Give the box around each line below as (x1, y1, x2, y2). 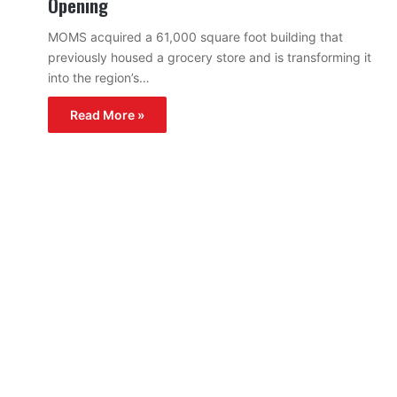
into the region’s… (48, 69, 150, 85)
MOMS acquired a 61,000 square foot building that (48, 28, 343, 44)
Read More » (70, 106, 144, 122)
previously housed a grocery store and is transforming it (48, 49, 371, 65)
